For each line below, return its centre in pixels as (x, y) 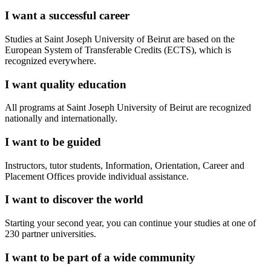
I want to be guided (53, 142)
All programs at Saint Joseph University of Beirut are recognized (128, 108)
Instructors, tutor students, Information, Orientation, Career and (125, 165)
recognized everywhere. (51, 60)
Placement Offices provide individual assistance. (97, 176)
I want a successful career (67, 16)
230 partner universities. (51, 234)
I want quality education (66, 84)
